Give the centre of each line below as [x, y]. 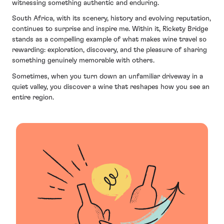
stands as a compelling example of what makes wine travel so [109, 40]
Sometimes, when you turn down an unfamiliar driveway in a [107, 76]
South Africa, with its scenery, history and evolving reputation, [111, 19]
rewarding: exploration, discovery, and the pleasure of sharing [109, 50]
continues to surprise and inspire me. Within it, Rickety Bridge [110, 29]
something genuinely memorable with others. [83, 61]
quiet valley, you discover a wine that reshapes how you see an [111, 87]
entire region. [33, 97]
